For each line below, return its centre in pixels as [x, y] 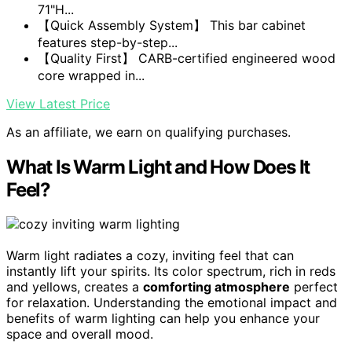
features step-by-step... [108, 42]
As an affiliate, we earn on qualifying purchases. [148, 132]
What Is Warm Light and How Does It [158, 167]
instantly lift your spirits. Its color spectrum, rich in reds [171, 271]
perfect [314, 287]
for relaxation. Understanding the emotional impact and [172, 303]
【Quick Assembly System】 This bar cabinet [172, 25]
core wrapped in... [91, 75]
